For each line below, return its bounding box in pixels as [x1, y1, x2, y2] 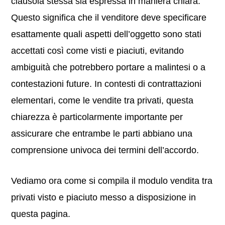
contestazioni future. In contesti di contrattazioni [11, 79, 202, 89]
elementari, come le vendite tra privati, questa [11, 95, 194, 105]
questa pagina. [11, 209, 71, 219]
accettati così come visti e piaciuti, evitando [11, 46, 184, 56]
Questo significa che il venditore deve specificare [11, 13, 207, 23]
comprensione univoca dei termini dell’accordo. [11, 145, 199, 155]
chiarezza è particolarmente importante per [11, 112, 183, 122]
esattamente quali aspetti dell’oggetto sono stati [11, 29, 202, 39]
